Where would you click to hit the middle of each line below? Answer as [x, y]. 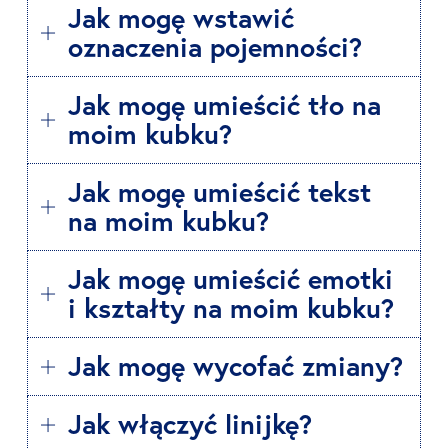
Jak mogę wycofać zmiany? [235, 366]
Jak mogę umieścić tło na [224, 105]
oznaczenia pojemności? [215, 47]
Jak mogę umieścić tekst [219, 192]
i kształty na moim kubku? [231, 308]
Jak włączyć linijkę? [190, 424]
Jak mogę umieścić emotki [230, 279]
